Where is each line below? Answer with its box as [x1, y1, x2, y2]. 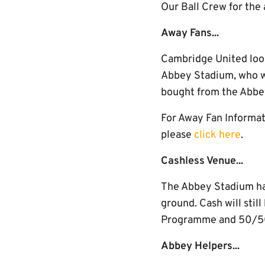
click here [194, 128, 241, 142]
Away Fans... [161, 27, 219, 40]
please [161, 128, 194, 142]
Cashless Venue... [161, 154, 243, 168]
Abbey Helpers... [161, 240, 240, 253]
